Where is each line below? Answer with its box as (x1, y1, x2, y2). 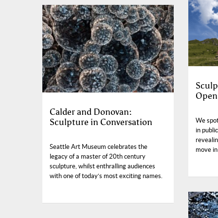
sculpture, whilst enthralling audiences (50, 163, 155, 170)
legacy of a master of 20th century (50, 153, 145, 161)
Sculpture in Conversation (50, 117, 152, 128)
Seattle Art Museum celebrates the (50, 143, 147, 151)
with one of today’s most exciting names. (50, 172, 163, 180)
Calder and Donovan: (50, 107, 132, 118)
